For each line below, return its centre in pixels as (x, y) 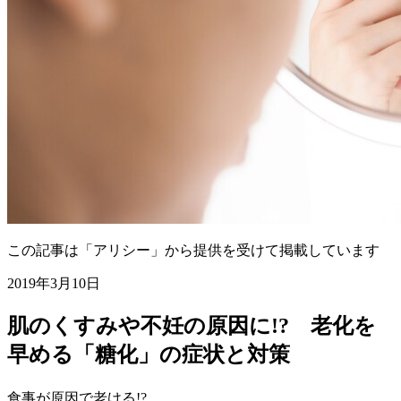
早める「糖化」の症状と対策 (149, 354)
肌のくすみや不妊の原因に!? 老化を (192, 325)
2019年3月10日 (54, 283)
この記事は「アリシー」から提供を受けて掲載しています (193, 250)
